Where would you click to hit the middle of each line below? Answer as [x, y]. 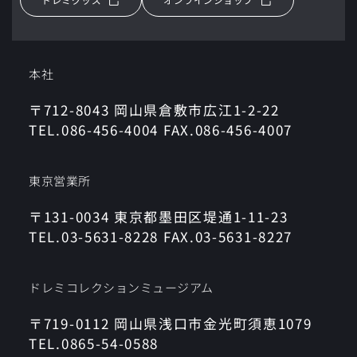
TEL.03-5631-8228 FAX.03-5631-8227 [161, 236]
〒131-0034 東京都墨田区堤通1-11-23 [159, 216]
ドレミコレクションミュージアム [121, 287]
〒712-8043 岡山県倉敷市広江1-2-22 [154, 109]
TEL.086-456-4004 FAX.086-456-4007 [161, 129]
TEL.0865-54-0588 [94, 343]
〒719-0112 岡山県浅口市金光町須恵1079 [171, 323]
